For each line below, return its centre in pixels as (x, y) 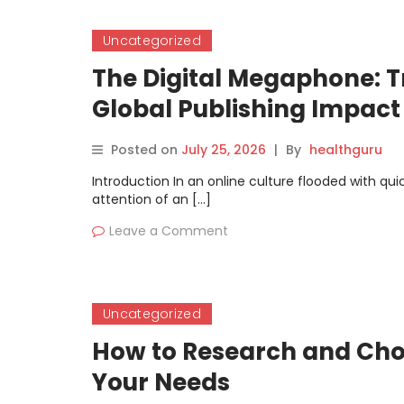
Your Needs (161, 382)
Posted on (146, 150)
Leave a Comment (169, 231)
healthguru (346, 150)
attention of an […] (151, 199)
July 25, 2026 (224, 150)
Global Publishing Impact (246, 109)
